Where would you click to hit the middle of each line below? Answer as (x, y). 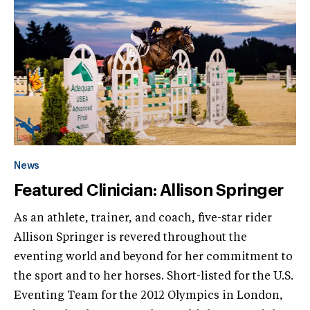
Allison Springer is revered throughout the (130, 238)
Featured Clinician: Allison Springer (149, 190)
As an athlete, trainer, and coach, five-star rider (143, 218)
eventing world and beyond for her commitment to (153, 257)
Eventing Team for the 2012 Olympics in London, (148, 296)
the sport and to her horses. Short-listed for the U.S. (154, 276)
